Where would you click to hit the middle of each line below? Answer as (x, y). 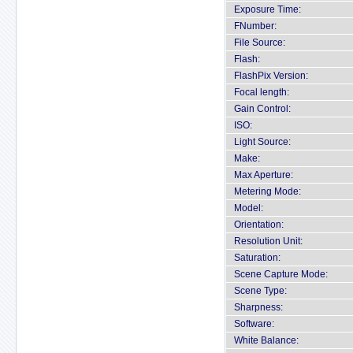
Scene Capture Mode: (281, 274)
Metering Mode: (268, 191)
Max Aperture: (264, 175)
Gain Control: (262, 109)
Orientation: (259, 225)
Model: (249, 208)
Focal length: (262, 92)
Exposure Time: (268, 9)
